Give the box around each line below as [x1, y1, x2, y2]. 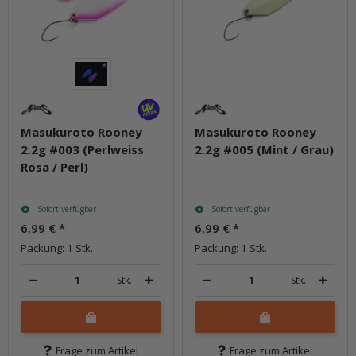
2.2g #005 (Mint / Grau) [195, 141, 334, 157]
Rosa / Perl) [21, 158, 88, 175]
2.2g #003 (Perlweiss [21, 141, 144, 157]
